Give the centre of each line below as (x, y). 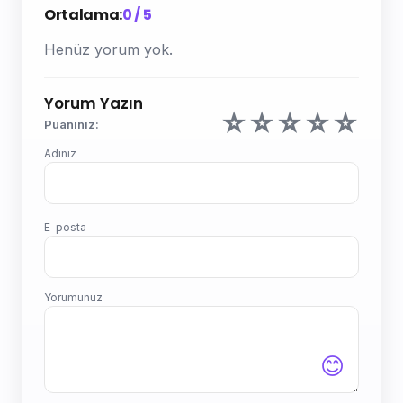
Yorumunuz (73, 297)
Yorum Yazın (94, 103)
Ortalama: (84, 14)
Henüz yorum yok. (108, 49)
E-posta (65, 227)
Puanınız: (72, 124)
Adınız (60, 153)
